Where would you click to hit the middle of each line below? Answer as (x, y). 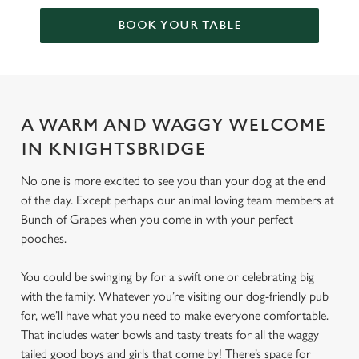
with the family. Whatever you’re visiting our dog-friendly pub (175, 296)
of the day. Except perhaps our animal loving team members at (177, 200)
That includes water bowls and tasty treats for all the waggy (170, 335)
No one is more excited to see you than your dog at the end (173, 181)
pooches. (45, 238)
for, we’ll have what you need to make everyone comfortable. (175, 315)
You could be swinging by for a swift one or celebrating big (167, 277)
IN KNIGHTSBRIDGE (116, 149)
